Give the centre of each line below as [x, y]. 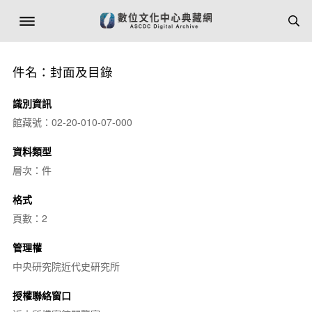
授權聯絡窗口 [41, 295]
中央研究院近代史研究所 [66, 266]
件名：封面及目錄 [62, 71]
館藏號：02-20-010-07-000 [72, 122]
